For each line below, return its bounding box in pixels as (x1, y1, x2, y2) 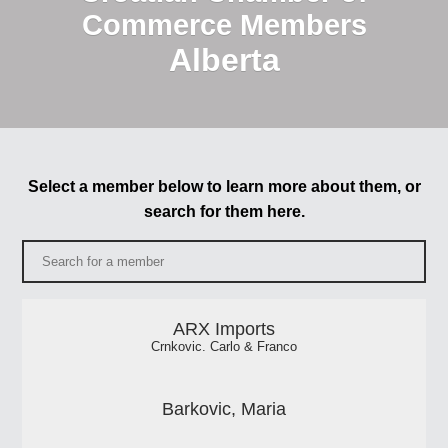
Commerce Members (81, 8, 367, 41)
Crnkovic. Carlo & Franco (151, 340, 297, 355)
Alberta (168, 41, 280, 78)
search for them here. (143, 203, 305, 221)
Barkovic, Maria (162, 399, 286, 420)
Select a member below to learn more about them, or (27, 178, 421, 196)
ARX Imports (173, 319, 275, 340)
